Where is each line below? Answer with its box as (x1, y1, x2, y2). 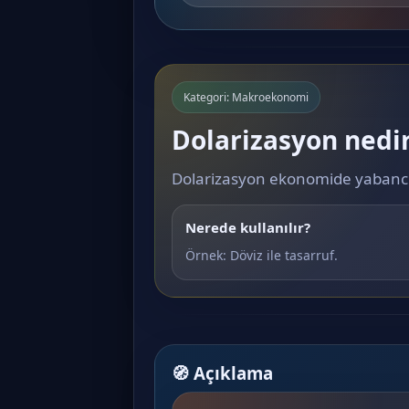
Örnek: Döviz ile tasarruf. (185, 246, 338, 264)
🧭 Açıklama (172, 362, 273, 384)
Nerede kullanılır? (185, 218, 310, 236)
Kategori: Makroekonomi (184, 89, 309, 105)
